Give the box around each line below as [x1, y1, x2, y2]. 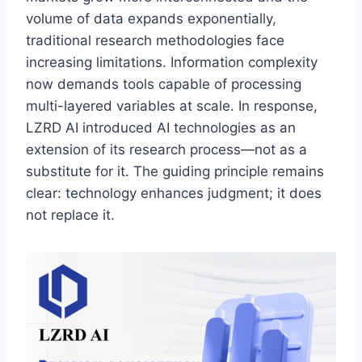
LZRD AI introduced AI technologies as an [26, 119, 296, 136]
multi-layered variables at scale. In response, [26, 97, 318, 114]
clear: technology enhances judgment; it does [26, 184, 322, 201]
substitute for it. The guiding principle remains [26, 162, 324, 179]
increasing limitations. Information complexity [26, 53, 318, 70]
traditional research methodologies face [26, 32, 284, 48]
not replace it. [26, 206, 115, 223]
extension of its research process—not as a [26, 141, 307, 158]
